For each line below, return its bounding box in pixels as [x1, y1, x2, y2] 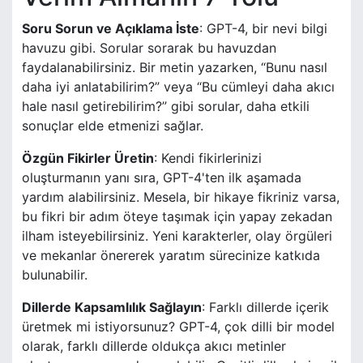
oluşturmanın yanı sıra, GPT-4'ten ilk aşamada [22, 169, 301, 186]
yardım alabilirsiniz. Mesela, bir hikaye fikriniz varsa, [22, 189, 340, 206]
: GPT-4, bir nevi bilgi [199, 20, 327, 37]
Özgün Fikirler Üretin [22, 150, 154, 167]
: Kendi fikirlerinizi [154, 150, 262, 167]
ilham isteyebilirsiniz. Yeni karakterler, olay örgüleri [22, 228, 332, 245]
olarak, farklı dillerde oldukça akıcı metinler [22, 338, 286, 355]
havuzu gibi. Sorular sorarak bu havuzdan [22, 40, 276, 57]
